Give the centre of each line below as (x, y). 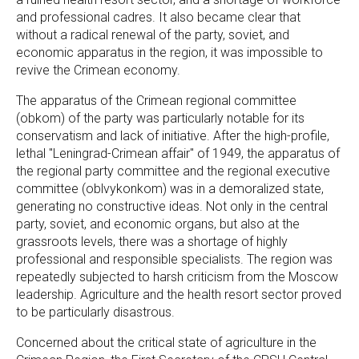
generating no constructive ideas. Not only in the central (172, 206)
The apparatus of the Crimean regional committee (156, 101)
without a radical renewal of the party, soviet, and (153, 35)
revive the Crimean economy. (98, 70)
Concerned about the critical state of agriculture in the (166, 343)
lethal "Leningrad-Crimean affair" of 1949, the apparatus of (178, 153)
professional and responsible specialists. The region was (174, 259)
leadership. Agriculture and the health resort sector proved (179, 294)
